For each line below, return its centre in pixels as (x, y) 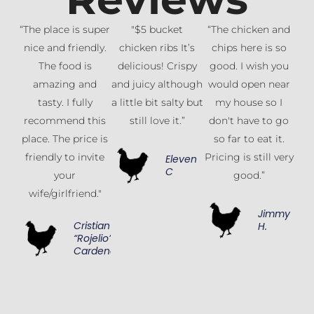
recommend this (65, 120)
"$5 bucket (157, 29)
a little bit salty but (157, 102)
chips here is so (249, 47)
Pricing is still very (249, 157)
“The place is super (65, 29)
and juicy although (157, 84)
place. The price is (65, 138)
